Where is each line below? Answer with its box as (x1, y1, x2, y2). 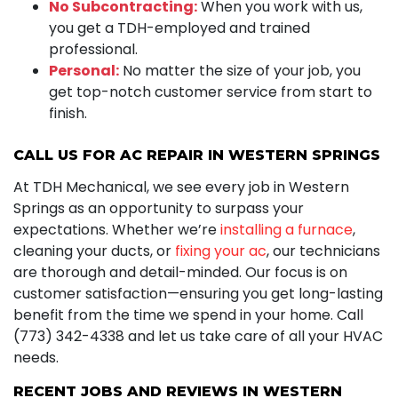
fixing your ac (175, 240, 267, 261)
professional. (49, 38, 138, 60)
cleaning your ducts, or (13, 240, 175, 261)
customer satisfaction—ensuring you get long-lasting (13, 283, 383, 304)
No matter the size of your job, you (119, 60, 361, 81)
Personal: (49, 60, 119, 81)
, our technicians (267, 240, 380, 261)
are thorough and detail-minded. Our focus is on (13, 261, 347, 283)
